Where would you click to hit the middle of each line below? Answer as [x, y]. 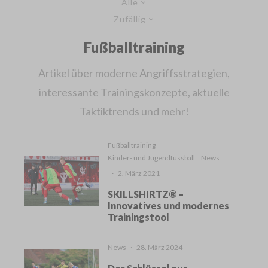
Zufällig [130, 19]
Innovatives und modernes [169, 205]
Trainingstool [139, 217]
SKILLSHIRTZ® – [146, 194]
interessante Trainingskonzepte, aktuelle [134, 92]
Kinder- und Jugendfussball [152, 157]
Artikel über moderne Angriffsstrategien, [134, 73]
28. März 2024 [160, 247]
